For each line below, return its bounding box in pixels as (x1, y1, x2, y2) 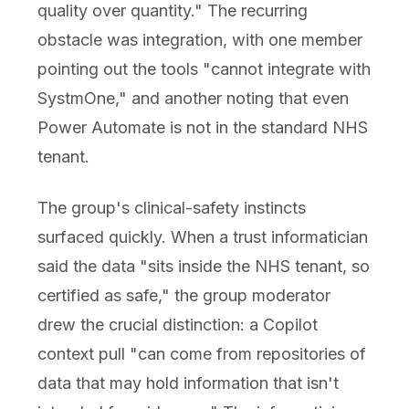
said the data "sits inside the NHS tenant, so (37, 257, 370, 277)
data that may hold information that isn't (37, 373, 339, 393)
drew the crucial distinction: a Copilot (37, 315, 318, 335)
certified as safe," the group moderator (37, 286, 330, 306)
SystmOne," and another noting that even (37, 89, 349, 109)
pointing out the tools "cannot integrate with (37, 59, 371, 79)
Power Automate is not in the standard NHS (37, 118, 368, 138)
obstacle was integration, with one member (37, 30, 362, 50)
